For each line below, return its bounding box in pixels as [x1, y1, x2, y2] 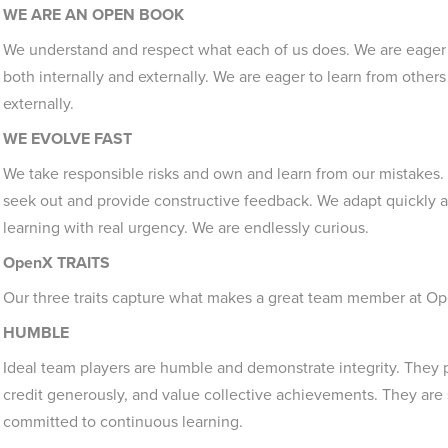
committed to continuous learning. [3, 410, 243, 433]
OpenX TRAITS [3, 251, 110, 274]
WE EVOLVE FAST [3, 127, 132, 150]
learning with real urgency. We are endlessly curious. [3, 216, 369, 239]
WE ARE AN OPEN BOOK [3, 3, 184, 26]
